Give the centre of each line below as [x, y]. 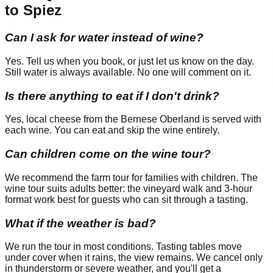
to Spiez [33, 10]
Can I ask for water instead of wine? [104, 38]
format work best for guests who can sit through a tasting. [126, 199]
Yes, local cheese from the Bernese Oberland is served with [133, 119]
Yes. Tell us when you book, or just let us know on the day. [129, 62]
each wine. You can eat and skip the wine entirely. [112, 130]
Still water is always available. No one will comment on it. [128, 73]
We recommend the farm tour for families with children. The [131, 177]
